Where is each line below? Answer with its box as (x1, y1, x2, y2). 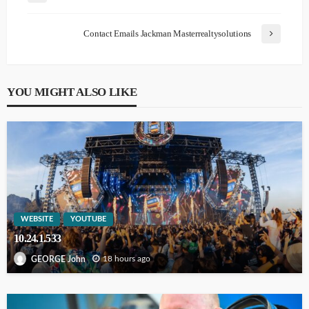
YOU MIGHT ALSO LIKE (7, 85, 137, 99)
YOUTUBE (70, 215, 106, 223)
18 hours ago (103, 255, 150, 263)
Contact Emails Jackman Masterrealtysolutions (83, 28, 251, 39)
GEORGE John (31, 255, 86, 263)
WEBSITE (21, 215, 53, 223)
